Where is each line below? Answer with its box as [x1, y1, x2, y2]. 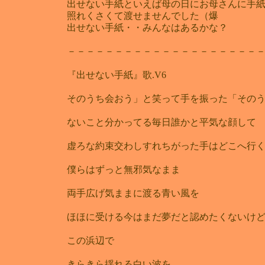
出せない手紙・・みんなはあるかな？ [67, 22, 228, 33]
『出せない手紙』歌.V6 [67, 69, 166, 80]
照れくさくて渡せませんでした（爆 [67, 10, 218, 21]
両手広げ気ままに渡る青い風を [67, 188, 209, 198]
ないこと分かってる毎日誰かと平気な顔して [67, 117, 256, 127]
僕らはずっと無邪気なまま [67, 164, 190, 174]
